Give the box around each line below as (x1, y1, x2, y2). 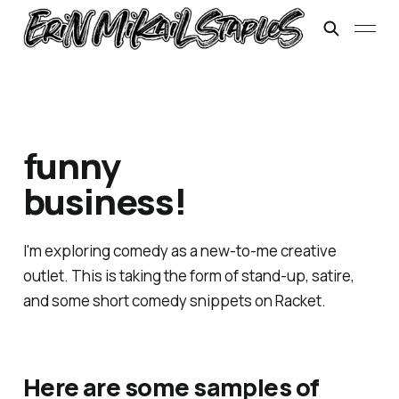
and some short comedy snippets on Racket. (22, 290, 326, 312)
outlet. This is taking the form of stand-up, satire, (22, 265, 354, 287)
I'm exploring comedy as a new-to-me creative (22, 240, 337, 262)
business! (22, 176, 187, 226)
